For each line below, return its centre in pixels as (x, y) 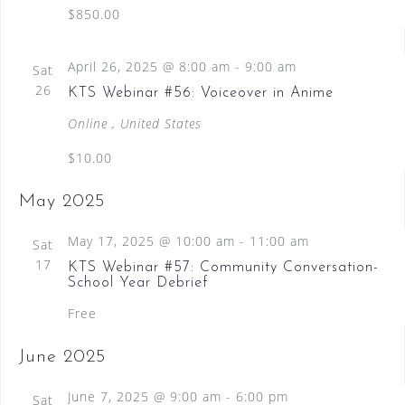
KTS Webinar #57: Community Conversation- (223, 267)
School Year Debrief (137, 283)
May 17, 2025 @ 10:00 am (151, 240)
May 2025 (61, 201)
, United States (156, 123)
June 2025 (62, 357)
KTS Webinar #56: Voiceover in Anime (200, 93)
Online (89, 123)
